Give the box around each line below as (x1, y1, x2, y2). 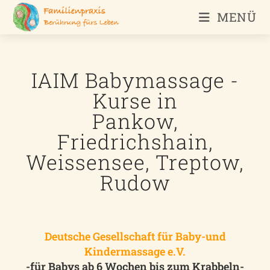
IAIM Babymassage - (31, 66, 239, 93)
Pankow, (92, 107, 178, 134)
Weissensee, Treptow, (26, 148, 244, 175)
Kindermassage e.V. (84, 244, 186, 259)
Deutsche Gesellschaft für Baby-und (44, 229, 226, 243)
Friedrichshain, (57, 128, 213, 155)
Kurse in (92, 87, 178, 114)
